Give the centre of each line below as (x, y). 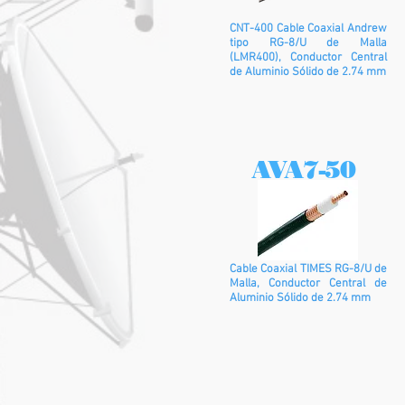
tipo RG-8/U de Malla (308, 43)
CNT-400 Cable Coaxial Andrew (308, 29)
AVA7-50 (303, 170)
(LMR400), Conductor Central (308, 58)
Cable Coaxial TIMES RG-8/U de (308, 269)
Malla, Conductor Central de (308, 284)
